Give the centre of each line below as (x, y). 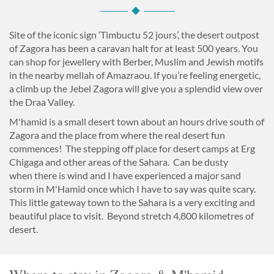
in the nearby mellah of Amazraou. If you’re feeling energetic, (135, 75)
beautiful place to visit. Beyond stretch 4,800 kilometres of (131, 216)
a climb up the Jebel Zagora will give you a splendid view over (136, 89)
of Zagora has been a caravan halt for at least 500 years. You (134, 48)
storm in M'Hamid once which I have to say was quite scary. (133, 189)
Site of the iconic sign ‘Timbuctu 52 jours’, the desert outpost (134, 35)
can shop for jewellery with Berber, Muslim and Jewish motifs (136, 62)
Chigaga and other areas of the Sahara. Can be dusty (119, 162)
